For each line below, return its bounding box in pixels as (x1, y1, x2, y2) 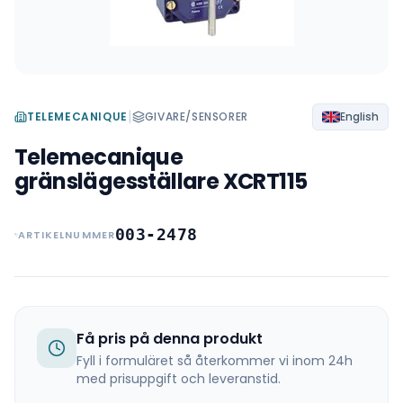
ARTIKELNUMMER (17, 228, 115, 242)
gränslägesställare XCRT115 (14, 166, 308, 196)
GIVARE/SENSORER (144, 109, 248, 124)
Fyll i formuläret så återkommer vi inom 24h (76, 352, 353, 370)
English (340, 109, 379, 124)
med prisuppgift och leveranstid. (76, 370, 281, 388)
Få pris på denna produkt (76, 328, 263, 349)
